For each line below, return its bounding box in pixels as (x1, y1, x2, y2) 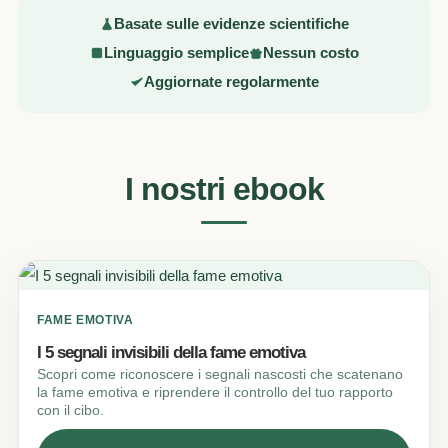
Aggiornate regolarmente (143, 73, 319, 90)
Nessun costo (262, 44, 359, 61)
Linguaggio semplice (103, 44, 249, 61)
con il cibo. (37, 403, 104, 419)
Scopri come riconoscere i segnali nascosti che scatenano (37, 367, 403, 383)
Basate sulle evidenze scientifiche (113, 15, 349, 32)
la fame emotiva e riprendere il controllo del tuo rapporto (37, 385, 393, 401)
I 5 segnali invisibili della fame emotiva (37, 342, 305, 362)
